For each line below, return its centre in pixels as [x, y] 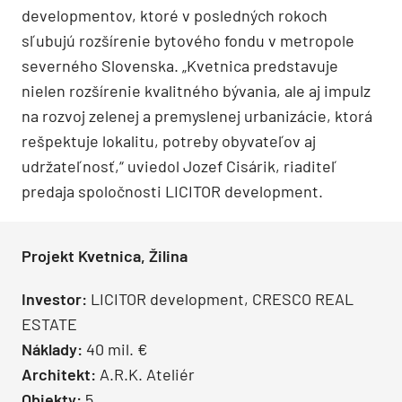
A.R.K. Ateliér [145, 374]
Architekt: [59, 374]
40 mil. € [115, 349]
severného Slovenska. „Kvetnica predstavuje [180, 65]
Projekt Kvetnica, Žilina [105, 255]
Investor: [56, 298]
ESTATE [49, 323]
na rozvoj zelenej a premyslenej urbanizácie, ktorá [197, 115]
